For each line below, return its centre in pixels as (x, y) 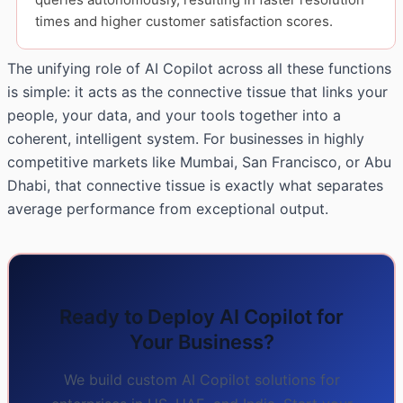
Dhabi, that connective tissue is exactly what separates (195, 185)
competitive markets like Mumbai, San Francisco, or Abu (199, 161)
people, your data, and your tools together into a (174, 115)
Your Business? (201, 342)
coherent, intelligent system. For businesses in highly (186, 138)
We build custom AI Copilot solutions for (201, 380)
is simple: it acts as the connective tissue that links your (197, 91)
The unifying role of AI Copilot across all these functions (199, 68)
